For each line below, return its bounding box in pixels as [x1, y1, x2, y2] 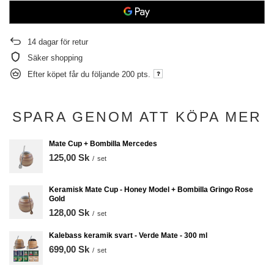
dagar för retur [36, 37, 88, 46]
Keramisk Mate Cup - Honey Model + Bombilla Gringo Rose [49, 185, 253, 194]
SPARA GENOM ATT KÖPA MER [12, 109, 262, 125]
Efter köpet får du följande [28, 69, 122, 79]
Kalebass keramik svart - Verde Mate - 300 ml [49, 231, 207, 240]
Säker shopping [28, 53, 83, 62]
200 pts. [122, 69, 150, 79]
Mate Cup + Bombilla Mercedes [49, 139, 157, 148]
